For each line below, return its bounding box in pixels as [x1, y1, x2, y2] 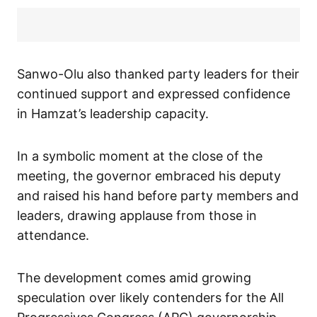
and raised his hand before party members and [17, 188, 299, 204]
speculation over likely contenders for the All [17, 290, 284, 306]
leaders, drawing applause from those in [17, 208, 257, 224]
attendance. [17, 228, 89, 243]
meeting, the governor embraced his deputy [17, 168, 281, 184]
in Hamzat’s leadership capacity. [17, 106, 209, 122]
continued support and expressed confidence [17, 86, 290, 102]
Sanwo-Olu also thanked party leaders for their [17, 67, 299, 82]
